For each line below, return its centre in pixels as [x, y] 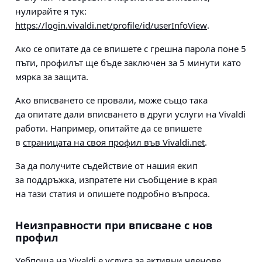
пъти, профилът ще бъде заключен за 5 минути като [128, 63]
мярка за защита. [52, 77]
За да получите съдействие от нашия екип [106, 166]
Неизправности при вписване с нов [114, 225]
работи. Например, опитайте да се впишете [108, 128]
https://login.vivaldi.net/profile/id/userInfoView [111, 25]
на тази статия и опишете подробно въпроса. [113, 194]
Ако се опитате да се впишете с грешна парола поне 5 [131, 49]
